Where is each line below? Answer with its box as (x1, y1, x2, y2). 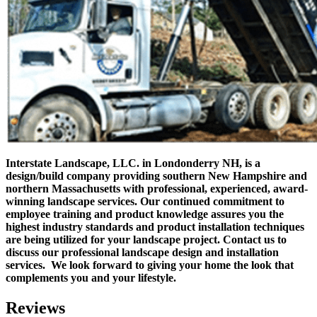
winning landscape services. (6, 195, 137, 208)
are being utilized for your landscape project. (6, 234, 220, 246)
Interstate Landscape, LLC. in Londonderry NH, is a (6, 157, 260, 170)
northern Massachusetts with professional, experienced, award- (6, 183, 308, 195)
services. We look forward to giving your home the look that (6, 259, 294, 272)
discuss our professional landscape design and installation (6, 246, 279, 259)
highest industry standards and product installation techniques (6, 221, 304, 234)
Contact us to (223, 234, 287, 246)
